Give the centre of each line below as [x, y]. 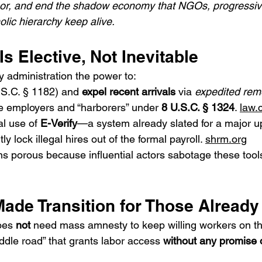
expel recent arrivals [129, 92]
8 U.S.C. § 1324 [198, 107]
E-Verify [59, 123]
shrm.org [226, 139]
